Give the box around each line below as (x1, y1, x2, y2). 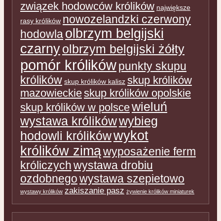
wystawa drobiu (74, 158, 153, 172)
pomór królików (20, 56, 116, 73)
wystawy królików (20, 188, 63, 194)
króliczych (20, 158, 72, 172)
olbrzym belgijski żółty (62, 41, 184, 56)
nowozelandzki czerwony (63, 12, 191, 26)
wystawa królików (20, 113, 117, 128)
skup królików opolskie (84, 86, 191, 99)
